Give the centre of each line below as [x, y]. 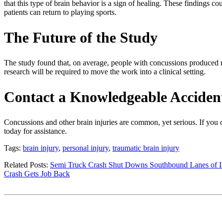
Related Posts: [27, 165]
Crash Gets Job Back [37, 173]
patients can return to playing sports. [60, 12]
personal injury [85, 148]
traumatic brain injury [146, 148]
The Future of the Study [81, 38]
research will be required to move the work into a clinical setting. [105, 72]
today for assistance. [35, 131]
